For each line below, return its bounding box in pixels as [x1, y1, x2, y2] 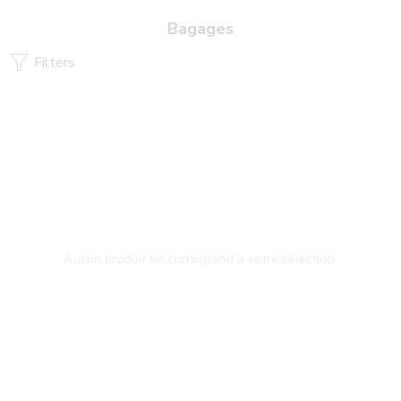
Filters [30, 53, 75, 73]
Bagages [167, 18, 234, 39]
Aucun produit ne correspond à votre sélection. [64, 250, 337, 268]
